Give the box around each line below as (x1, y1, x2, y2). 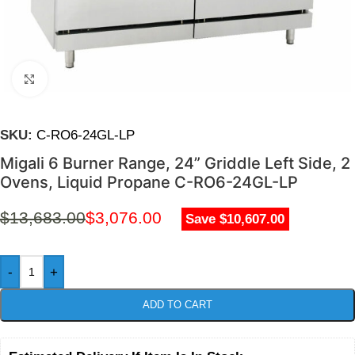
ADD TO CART (143, 299, 212, 311)
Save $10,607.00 (185, 212, 285, 227)
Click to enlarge (47, 72, 134, 86)
